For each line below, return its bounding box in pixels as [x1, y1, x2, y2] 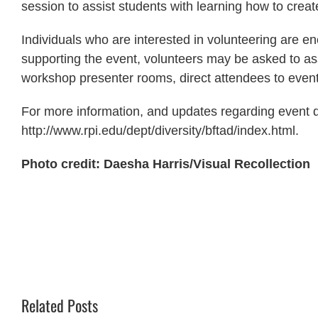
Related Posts [21, 293, 98, 317]
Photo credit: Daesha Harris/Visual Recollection [21, 156, 310, 171]
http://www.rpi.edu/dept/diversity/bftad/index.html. [21, 123, 299, 138]
